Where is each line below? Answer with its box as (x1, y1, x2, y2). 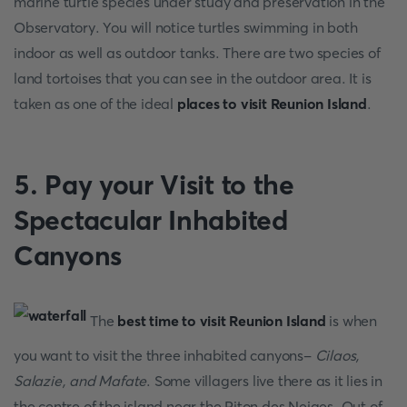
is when (325, 311, 378, 330)
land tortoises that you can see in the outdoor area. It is (14, 69, 372, 87)
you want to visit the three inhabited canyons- (14, 346, 315, 364)
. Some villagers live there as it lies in (146, 372, 383, 390)
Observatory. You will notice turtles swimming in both (14, 18, 358, 36)
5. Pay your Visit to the (14, 168, 294, 202)
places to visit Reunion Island (176, 94, 367, 113)
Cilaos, (314, 346, 361, 364)
